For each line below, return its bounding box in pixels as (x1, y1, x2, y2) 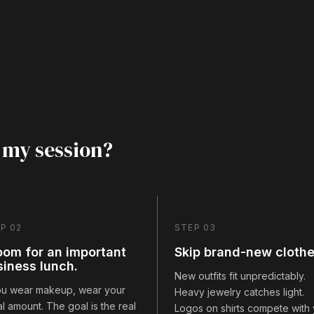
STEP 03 (175, 221, 217, 233)
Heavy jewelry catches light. (175, 285, 304, 298)
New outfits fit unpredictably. (175, 269, 306, 282)
